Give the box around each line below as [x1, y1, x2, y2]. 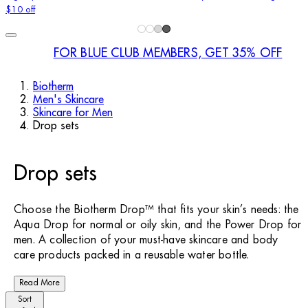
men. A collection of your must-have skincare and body [14, 234, 278, 247]
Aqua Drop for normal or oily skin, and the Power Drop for [14, 219, 302, 232]
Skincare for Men [33, 107, 113, 118]
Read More [19, 278, 60, 288]
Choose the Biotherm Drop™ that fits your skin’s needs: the [14, 203, 299, 217]
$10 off [5, 5, 36, 15]
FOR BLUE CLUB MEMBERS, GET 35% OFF [53, 46, 283, 59]
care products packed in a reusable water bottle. [14, 249, 250, 262]
